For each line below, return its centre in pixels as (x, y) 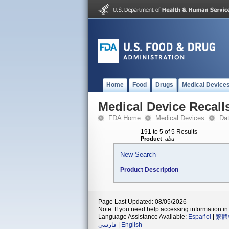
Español (200, 217)
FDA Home (124, 118)
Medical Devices (180, 118)
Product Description (149, 170)
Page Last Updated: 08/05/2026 (142, 202)
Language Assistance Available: (143, 217)
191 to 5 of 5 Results (169, 132)
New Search (138, 155)
